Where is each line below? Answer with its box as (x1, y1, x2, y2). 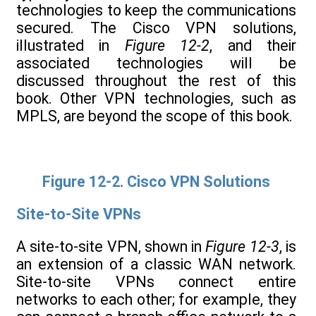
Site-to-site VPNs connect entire (16, 273, 296, 291)
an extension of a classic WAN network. (16, 255, 296, 274)
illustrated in (16, 36, 125, 54)
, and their (209, 36, 297, 54)
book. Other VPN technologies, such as (16, 89, 296, 107)
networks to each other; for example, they (16, 291, 296, 309)
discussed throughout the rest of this (16, 71, 296, 90)
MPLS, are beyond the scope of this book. (16, 107, 293, 125)
